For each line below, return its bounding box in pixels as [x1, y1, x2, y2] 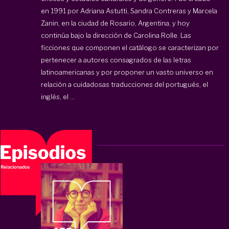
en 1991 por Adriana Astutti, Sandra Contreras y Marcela [41, 6, 217, 15]
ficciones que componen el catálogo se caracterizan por [41, 43, 219, 52]
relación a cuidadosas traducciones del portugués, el [41, 80, 208, 88]
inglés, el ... [41, 92, 75, 101]
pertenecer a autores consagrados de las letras [41, 55, 191, 64]
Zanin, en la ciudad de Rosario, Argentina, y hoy [41, 18, 190, 27]
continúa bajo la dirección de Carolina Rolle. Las [41, 31, 191, 39]
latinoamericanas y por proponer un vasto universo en [41, 67, 213, 76]
